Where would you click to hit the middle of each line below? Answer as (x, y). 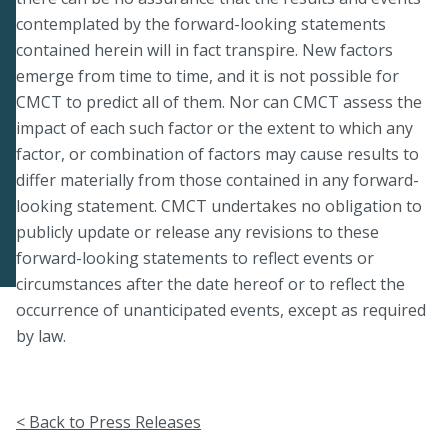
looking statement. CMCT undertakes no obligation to (219, 205)
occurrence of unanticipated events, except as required (221, 309)
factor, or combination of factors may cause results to (217, 153)
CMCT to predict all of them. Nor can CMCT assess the (219, 101)
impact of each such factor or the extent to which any (214, 127)
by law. (41, 335)
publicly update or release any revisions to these (197, 231)
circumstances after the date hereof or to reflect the (210, 283)
